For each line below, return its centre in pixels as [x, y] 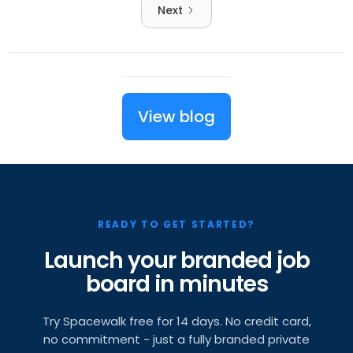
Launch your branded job [176, 261]
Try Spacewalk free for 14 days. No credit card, [176, 321]
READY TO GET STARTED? [176, 225]
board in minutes [176, 284]
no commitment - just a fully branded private [176, 340]
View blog [176, 117]
